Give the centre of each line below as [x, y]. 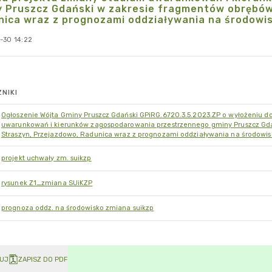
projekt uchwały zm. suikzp [46, 158]
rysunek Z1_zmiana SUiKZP [47, 183]
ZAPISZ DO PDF [43, 259]
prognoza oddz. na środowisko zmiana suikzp [78, 208]
